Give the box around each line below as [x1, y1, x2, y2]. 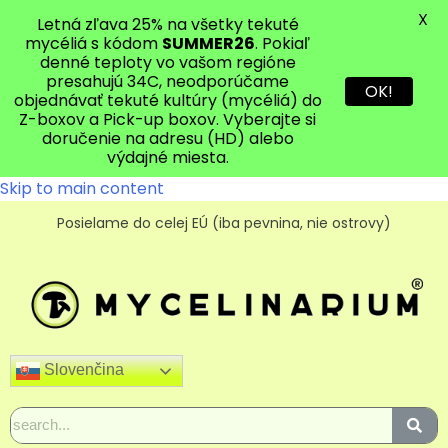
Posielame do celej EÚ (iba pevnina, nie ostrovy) [57, 213, 391, 233]
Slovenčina [40, 361, 124, 379]
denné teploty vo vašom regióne [39, 51, 296, 74]
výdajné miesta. [106, 146, 229, 169]
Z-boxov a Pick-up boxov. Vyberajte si [19, 108, 316, 131]
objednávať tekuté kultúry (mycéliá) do [13, 89, 322, 112]
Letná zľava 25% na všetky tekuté [36, 13, 299, 36]
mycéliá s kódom [25, 32, 162, 55]
